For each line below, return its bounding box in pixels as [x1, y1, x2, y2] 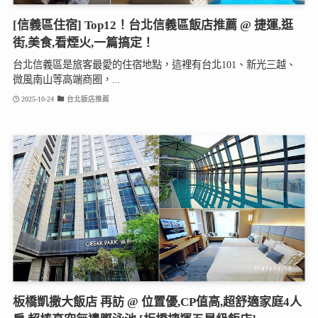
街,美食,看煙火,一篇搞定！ [12, 36, 154, 50]
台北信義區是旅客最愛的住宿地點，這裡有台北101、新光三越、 [12, 58, 296, 70]
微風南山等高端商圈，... [12, 73, 121, 85]
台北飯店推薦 [66, 95, 109, 104]
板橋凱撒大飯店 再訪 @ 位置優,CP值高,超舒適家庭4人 [12, 295, 302, 309]
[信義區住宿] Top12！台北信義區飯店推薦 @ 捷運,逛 [12, 18, 293, 33]
